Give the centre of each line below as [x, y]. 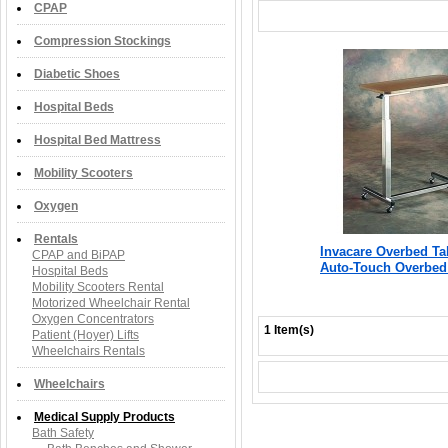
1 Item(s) [289, 330]
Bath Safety [63, 433]
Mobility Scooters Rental [98, 287]
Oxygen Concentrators [93, 319]
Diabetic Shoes [77, 74]
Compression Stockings [102, 41]
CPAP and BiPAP [78, 255]
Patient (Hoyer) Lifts [85, 335]
